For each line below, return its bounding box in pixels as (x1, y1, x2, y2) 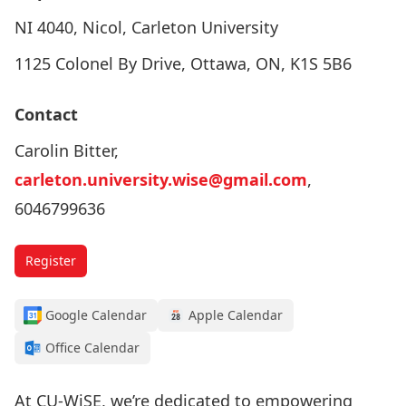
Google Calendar (45, 306, 147, 324)
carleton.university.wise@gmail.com (14, 169, 307, 190)
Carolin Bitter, (14, 140, 119, 161)
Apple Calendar (188, 306, 283, 324)
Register (25, 252, 76, 269)
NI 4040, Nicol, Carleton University (14, 16, 278, 38)
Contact (14, 103, 78, 125)
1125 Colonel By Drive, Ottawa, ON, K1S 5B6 (14, 53, 352, 74)
